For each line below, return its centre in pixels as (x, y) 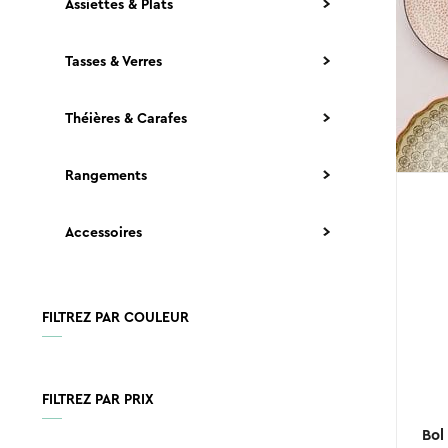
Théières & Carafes (125, 119)
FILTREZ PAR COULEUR (115, 317)
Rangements (105, 176)
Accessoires (103, 233)
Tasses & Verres (113, 62)
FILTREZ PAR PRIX (97, 399)
